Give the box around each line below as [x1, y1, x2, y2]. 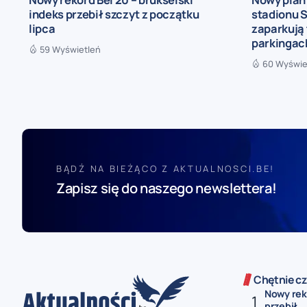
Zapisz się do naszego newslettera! [56, 178, 277, 197]
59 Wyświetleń [40, 42, 101, 56]
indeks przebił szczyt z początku [29, 5, 199, 22]
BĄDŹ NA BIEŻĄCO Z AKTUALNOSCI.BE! [56, 162, 275, 175]
